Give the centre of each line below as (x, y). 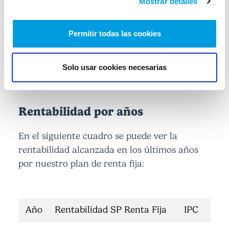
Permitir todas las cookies (114, 33)
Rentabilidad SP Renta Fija (110, 210)
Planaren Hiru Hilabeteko (114, 58)
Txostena (114, 67)
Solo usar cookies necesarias (114, 67)
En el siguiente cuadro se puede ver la (98, 136)
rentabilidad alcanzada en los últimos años (108, 150)
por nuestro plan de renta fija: (81, 164)
